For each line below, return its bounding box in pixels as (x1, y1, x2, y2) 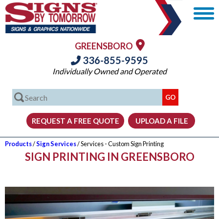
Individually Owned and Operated (52, 66, 167, 76)
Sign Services (36, 140, 76, 148)
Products (5, 140, 32, 148)
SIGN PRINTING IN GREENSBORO (24, 150, 195, 163)
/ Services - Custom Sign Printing (76, 140, 164, 148)
